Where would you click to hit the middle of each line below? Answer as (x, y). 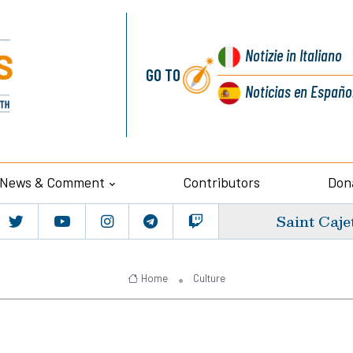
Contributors (221, 182)
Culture (210, 278)
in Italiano (312, 55)
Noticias (268, 91)
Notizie (264, 55)
